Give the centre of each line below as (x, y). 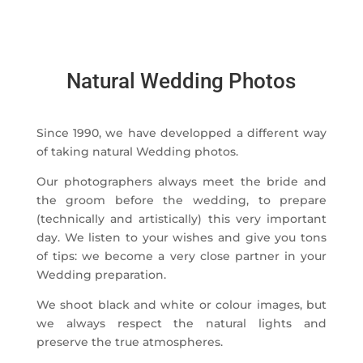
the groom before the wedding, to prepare (181, 200)
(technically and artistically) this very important (181, 218)
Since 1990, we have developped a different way (181, 132)
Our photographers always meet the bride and (181, 181)
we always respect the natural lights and (181, 323)
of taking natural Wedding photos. (137, 151)
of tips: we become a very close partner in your (181, 256)
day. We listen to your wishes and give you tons (181, 237)
